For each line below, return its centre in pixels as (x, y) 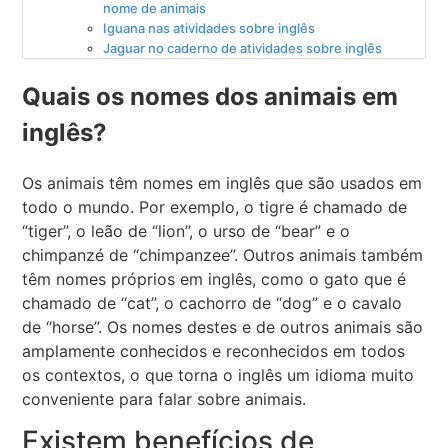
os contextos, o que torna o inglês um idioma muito (218, 374)
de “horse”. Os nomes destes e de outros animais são (223, 326)
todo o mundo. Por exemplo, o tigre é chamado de (215, 206)
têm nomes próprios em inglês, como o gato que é (214, 278)
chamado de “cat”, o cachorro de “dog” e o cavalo (212, 302)
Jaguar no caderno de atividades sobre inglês (243, 47)
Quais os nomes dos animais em (210, 96)
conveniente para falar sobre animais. (164, 398)
